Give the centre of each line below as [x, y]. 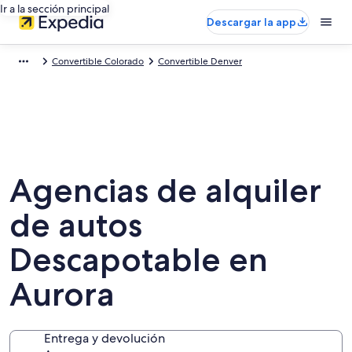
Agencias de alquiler [165, 190]
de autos [76, 225]
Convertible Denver [200, 61]
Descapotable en [139, 259]
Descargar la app [251, 22]
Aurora [62, 294]
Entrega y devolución [104, 338]
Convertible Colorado [98, 61]
